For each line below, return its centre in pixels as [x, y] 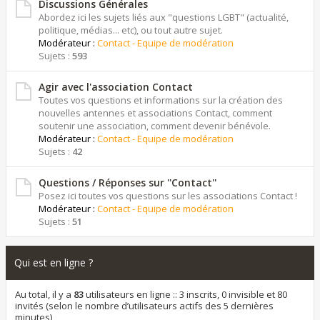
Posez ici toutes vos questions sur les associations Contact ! [168, 196]
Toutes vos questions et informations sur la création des [161, 100]
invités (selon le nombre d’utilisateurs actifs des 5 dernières [144, 306]
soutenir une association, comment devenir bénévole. [155, 126]
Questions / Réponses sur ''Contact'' [127, 182]
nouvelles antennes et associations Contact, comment [155, 113]
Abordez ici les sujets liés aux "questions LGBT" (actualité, [164, 17]
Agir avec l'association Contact [116, 87]
